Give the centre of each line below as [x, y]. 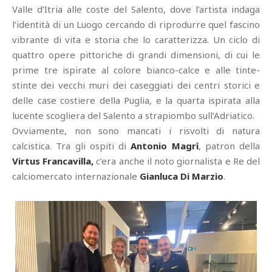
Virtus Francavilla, [53, 161]
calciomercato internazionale [76, 176]
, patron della [229, 146]
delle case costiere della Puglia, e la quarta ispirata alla [136, 100]
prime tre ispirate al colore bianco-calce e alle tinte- [136, 70]
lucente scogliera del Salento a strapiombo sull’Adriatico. [133, 115]
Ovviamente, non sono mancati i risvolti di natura [136, 131]
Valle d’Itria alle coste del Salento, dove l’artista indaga [136, 9]
